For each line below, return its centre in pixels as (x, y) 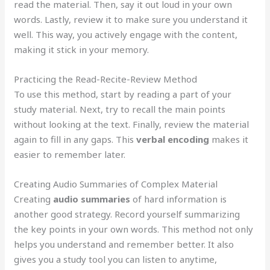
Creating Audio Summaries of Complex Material (116, 184)
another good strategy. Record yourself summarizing (127, 214)
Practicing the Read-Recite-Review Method (106, 79)
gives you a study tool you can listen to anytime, (116, 259)
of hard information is (179, 199)
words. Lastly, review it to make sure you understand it (131, 19)
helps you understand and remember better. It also (124, 244)
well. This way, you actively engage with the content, (126, 34)
